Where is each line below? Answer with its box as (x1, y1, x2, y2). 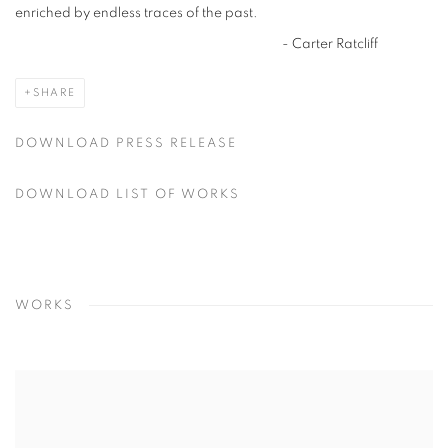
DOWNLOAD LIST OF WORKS (15, 188, 240, 201)
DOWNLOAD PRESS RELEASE (15, 137, 237, 150)
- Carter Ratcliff (15, 37, 378, 51)
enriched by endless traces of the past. (15, 6, 258, 20)
